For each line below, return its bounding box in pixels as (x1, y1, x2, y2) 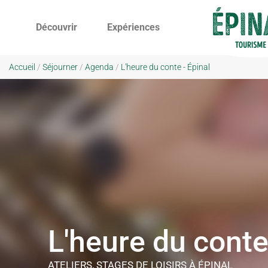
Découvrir (35, 22, 77, 33)
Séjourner (42, 62, 78, 72)
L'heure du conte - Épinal (121, 62, 210, 72)
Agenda (85, 62, 114, 72)
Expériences (106, 22, 160, 33)
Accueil (9, 62, 35, 72)
